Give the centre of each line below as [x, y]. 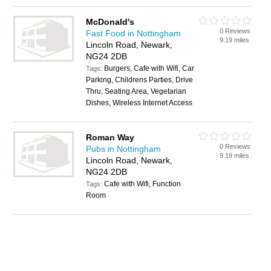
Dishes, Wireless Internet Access [139, 103]
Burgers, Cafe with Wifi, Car [149, 68]
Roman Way [110, 137]
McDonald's [110, 22]
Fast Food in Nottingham [134, 33]
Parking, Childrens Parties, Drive [140, 80]
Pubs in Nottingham [124, 149]
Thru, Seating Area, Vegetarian [136, 91]
